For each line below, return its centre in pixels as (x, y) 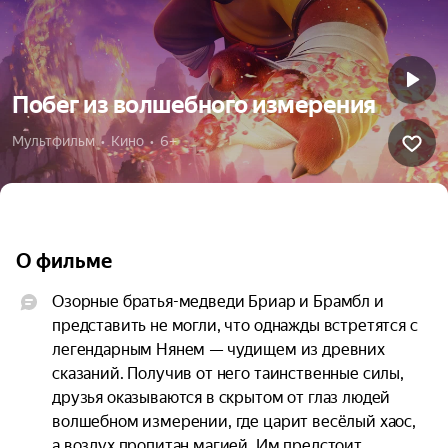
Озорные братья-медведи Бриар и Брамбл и (218, 301)
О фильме (64, 261)
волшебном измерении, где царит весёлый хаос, (234, 421)
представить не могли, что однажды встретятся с (235, 325)
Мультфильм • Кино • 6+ (94, 141)
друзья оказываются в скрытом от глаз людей (221, 397)
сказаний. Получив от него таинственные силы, (228, 373)
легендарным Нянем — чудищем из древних (218, 349)
